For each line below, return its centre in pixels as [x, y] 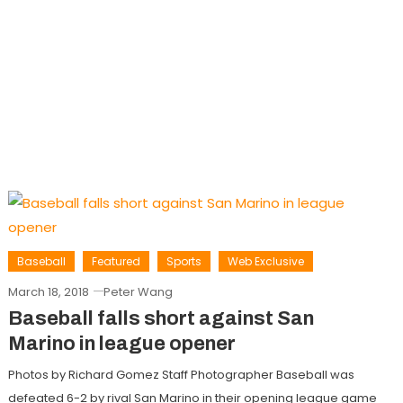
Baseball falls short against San [161, 319]
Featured [116, 262]
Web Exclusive [265, 262]
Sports [184, 262]
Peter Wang [138, 292]
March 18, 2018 [48, 292]
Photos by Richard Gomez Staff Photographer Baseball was [181, 375]
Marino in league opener [121, 344]
